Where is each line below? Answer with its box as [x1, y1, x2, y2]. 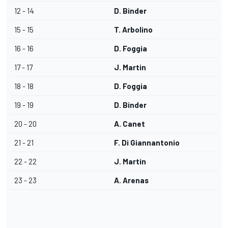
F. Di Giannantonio [114, 138, 180, 148]
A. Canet [114, 119, 145, 129]
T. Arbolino [114, 25, 153, 35]
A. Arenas [114, 176, 149, 185]
